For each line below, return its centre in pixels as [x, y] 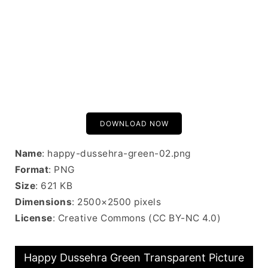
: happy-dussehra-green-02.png [116, 153]
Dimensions [43, 202]
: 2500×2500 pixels [116, 202]
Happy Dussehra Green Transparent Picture [134, 258]
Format [32, 170]
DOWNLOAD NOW [134, 124]
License [34, 218]
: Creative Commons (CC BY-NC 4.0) [136, 218]
